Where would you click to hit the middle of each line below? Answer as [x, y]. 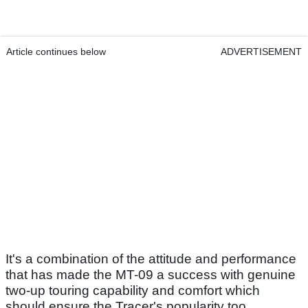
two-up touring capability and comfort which [133, 291]
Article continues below [56, 52]
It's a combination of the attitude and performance [151, 259]
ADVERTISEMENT [261, 52]
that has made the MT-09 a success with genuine [151, 275]
